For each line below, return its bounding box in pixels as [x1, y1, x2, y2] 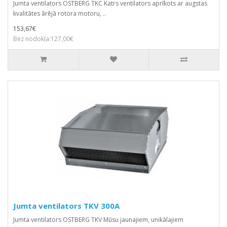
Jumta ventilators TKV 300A [13, 200, 120, 211]
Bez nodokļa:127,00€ [13, 34, 73, 43]
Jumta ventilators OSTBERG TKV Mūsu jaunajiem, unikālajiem [13, 215, 183, 224]
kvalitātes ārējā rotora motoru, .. [13, 9, 106, 18]
